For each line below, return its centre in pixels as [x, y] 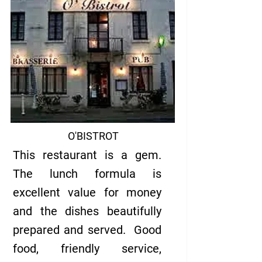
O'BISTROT [93, 136]
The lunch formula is [87, 174]
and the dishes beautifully [87, 211]
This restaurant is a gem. [87, 155]
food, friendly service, [87, 249]
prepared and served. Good [87, 230]
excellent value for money [87, 192]
